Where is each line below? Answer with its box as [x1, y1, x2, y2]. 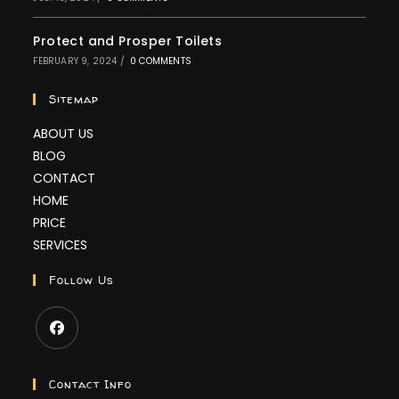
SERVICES [33, 236, 88, 255]
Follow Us [49, 272, 115, 289]
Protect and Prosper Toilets [33, 32, 223, 51]
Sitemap [49, 91, 100, 108]
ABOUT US [33, 125, 94, 143]
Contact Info [49, 376, 133, 393]
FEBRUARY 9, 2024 [33, 54, 118, 69]
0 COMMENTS [130, 54, 192, 69]
